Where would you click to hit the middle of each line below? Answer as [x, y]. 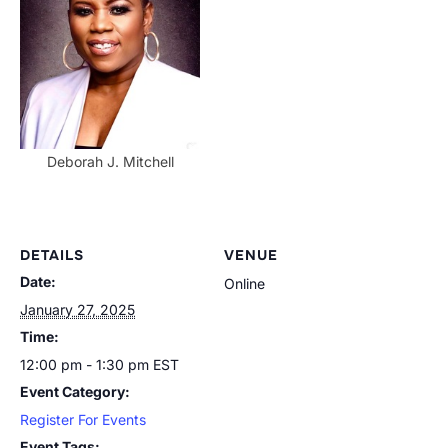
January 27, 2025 [77, 309]
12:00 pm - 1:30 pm [86, 364]
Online [244, 283]
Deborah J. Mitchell [110, 161]
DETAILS [52, 255]
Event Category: [75, 391]
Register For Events [83, 419]
